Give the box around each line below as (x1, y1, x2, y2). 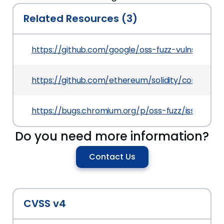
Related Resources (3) (23, 11, 137, 25)
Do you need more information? (15, 128, 209, 144)
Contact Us (88, 151, 135, 162)
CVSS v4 (23, 196, 66, 210)
